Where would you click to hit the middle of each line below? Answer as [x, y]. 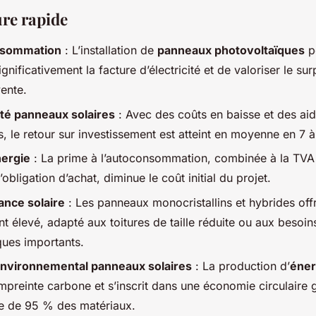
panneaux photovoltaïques [231, 50]
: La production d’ [241, 266]
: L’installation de [109, 50]
